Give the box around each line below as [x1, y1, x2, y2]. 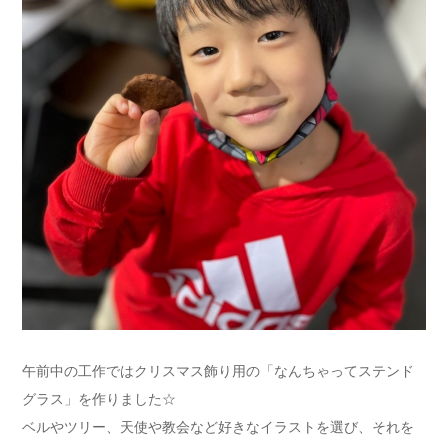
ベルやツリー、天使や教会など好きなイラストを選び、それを [22, 418, 414, 435]
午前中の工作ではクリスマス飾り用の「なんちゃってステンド [22, 362, 414, 379]
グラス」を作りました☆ [22, 390, 176, 407]
